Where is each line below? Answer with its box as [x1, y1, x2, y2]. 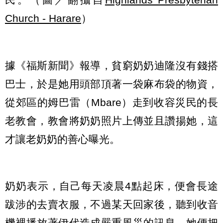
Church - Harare [5, 12, 81, 24]
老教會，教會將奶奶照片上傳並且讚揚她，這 [5, 114, 218, 126]
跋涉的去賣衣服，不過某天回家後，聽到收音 [5, 199, 218, 211]
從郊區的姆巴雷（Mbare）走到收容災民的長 [5, 96, 218, 108]
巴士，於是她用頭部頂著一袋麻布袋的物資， [5, 78, 218, 90]
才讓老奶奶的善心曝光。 [5, 133, 120, 145]
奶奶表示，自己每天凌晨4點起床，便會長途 [5, 180, 218, 192]
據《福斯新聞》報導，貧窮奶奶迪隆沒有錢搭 [5, 59, 218, 71]
